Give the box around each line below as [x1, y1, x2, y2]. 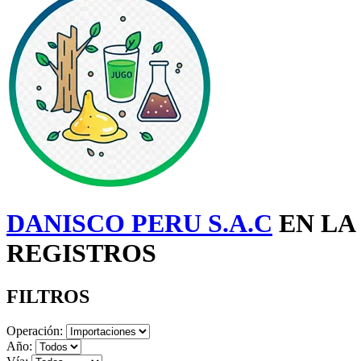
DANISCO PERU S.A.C [6, 209, 272, 239]
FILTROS [6, 285, 89, 307]
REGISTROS [6, 239, 156, 268]
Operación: [6, 323, 63, 338]
